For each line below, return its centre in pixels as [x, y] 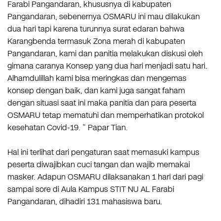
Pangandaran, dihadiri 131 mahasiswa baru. [85, 201]
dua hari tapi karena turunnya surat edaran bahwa [96, 29]
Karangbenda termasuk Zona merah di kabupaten [96, 41]
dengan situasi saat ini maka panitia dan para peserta [102, 103]
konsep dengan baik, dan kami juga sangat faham [96, 90]
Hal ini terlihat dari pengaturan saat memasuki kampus [103, 152]
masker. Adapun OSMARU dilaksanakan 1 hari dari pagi [105, 177]
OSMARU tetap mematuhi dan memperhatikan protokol [106, 115]
